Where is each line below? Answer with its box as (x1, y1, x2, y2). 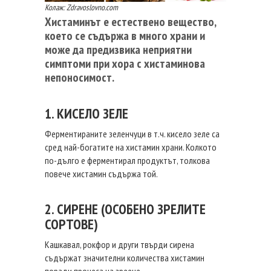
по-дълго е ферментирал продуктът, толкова (45, 154, 210, 166)
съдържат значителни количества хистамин (45, 252, 204, 264)
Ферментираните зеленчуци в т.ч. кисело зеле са (45, 128, 220, 140)
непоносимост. (45, 70, 114, 85)
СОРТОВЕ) (45, 215, 98, 233)
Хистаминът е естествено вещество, (45, 14, 216, 30)
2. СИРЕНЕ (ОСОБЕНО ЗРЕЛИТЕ (45, 200, 206, 218)
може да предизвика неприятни (45, 42, 192, 57)
